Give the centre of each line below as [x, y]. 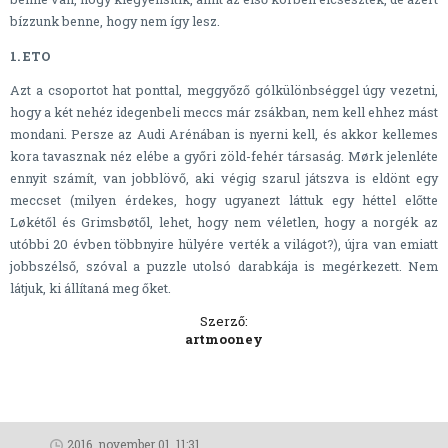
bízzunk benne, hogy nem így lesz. [115, 20]
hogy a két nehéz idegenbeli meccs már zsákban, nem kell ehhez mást [224, 112]
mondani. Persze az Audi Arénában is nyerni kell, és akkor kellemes [224, 134]
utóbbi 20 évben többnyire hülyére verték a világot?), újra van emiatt [224, 244]
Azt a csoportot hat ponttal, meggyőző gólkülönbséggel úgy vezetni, [224, 90]
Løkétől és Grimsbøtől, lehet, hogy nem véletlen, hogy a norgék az [224, 222]
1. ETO [30, 55]
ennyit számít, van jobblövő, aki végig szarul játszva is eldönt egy [224, 178]
